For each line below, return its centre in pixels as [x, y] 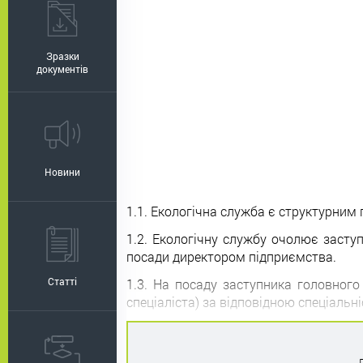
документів [62, 69]
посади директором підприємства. [231, 257]
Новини [62, 172]
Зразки [62, 56]
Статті [62, 281]
